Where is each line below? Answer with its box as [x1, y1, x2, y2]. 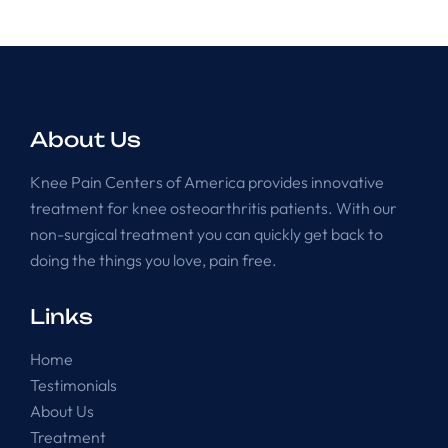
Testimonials [30, 374, 117, 395]
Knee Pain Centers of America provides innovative [30, 171, 384, 192]
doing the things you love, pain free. [30, 249, 277, 270]
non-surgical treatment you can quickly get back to [30, 223, 383, 244]
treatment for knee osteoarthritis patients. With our [30, 197, 397, 218]
